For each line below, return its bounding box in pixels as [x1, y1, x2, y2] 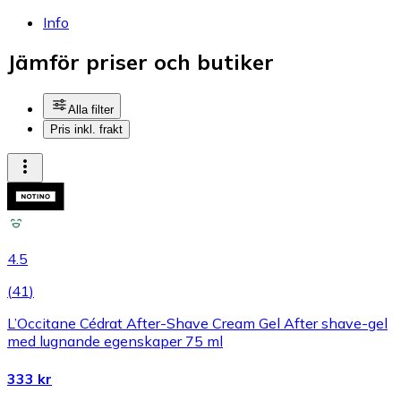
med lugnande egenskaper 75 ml [7, 332, 223, 351]
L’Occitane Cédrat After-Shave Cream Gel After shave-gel [7, 314, 388, 333]
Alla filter [68, 103, 114, 117]
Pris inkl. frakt [50, 123, 123, 137]
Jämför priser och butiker [7, 48, 274, 76]
